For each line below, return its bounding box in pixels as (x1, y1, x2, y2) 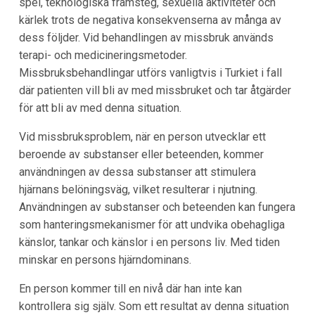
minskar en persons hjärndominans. (18, 253, 191, 267)
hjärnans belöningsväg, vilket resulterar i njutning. (18, 183, 257, 197)
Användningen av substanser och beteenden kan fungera (18, 200, 295, 214)
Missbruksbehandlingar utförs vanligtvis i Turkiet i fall (18, 66, 282, 80)
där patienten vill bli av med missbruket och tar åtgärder (18, 84, 291, 98)
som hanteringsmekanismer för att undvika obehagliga (18, 218, 285, 232)
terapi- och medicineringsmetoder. (18, 49, 187, 63)
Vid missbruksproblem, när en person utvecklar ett (18, 130, 266, 144)
